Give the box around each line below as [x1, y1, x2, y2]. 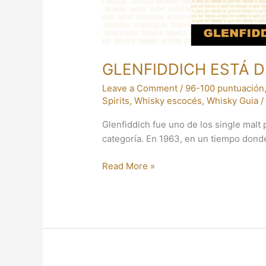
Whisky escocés [134, 94, 202, 106]
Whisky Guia [207, 94, 259, 106]
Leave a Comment [102, 82, 178, 94]
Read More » [102, 160, 156, 172]
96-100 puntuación [185, 82, 265, 94]
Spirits [102, 94, 130, 106]
